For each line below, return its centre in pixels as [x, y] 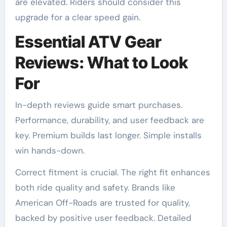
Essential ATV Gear [88, 42]
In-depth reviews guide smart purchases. [99, 105]
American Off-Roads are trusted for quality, [102, 202]
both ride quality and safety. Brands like [95, 187]
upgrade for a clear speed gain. [78, 17]
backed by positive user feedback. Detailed [103, 218]
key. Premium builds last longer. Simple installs [108, 135]
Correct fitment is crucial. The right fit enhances [112, 172]
